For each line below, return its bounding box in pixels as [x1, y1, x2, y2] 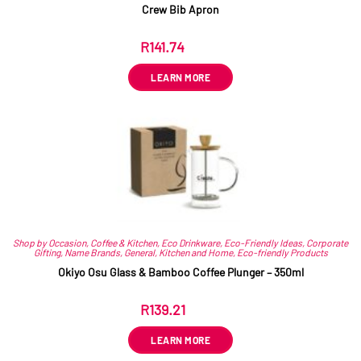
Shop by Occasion [13, 237, 86, 249]
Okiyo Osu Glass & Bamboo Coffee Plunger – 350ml [57, 265, 304, 280]
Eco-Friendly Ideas [224, 237, 302, 249]
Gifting [33, 247, 60, 259]
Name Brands [64, 247, 120, 259]
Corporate [306, 237, 348, 249]
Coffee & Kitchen [90, 237, 157, 249]
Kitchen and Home [158, 247, 233, 259]
